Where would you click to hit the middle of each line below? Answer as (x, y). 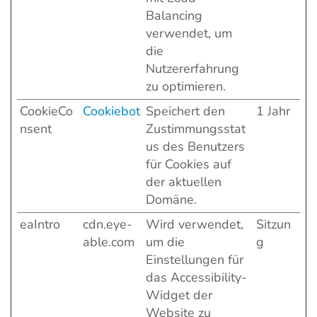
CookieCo (46, 111)
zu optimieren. (186, 86)
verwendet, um (189, 33)
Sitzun (273, 224)
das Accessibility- (196, 277)
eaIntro (40, 224)
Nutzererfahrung (192, 69)
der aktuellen (184, 182)
